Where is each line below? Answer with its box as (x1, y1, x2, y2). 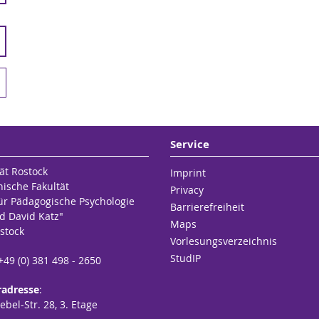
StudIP (169, 251, 201, 265)
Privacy (169, 183, 204, 197)
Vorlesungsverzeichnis (169, 234, 277, 248)
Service (169, 137, 209, 152)
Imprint (169, 166, 206, 179)
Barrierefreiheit (169, 200, 244, 214)
